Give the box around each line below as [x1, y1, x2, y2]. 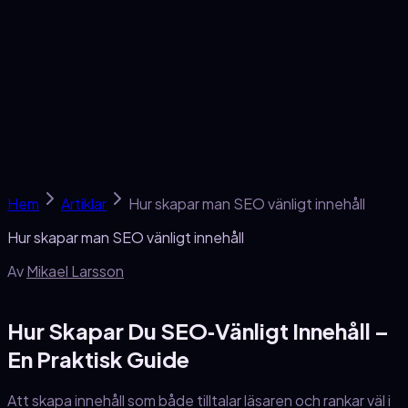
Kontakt [132, 48, 188, 68]
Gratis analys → [7, 67, 110, 87]
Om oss [81, 48, 132, 68]
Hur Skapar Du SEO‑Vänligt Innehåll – [7, 317, 389, 345]
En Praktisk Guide [7, 345, 189, 373]
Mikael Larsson [26, 261, 124, 281]
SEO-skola [7, 48, 81, 68]
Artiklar [61, 194, 107, 214]
